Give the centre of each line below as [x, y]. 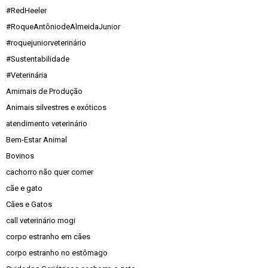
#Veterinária [27, 75]
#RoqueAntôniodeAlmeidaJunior [63, 27]
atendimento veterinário [47, 124]
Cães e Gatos [29, 204]
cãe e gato [24, 188]
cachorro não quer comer [50, 172]
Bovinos [20, 156]
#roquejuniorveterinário [46, 43]
